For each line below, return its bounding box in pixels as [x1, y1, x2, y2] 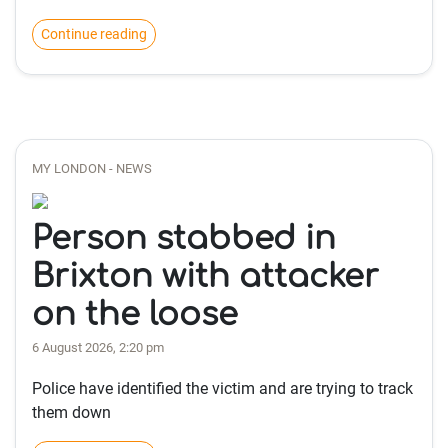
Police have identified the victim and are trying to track [32, 379, 413, 398]
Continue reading [41, 26, 147, 42]
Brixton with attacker [32, 259, 379, 294]
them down [32, 403, 111, 422]
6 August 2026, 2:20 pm [32, 340, 164, 355]
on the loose [32, 297, 238, 332]
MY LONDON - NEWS [32, 161, 152, 176]
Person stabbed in [32, 221, 336, 256]
